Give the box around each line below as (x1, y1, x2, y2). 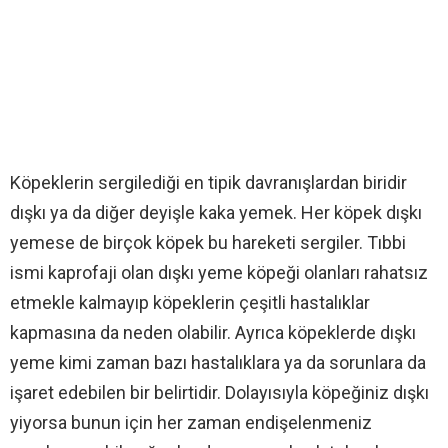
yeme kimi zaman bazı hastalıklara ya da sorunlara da (10, 351, 426, 373)
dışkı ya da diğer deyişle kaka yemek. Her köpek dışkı (10, 201, 422, 223)
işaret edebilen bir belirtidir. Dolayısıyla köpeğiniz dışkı (10, 381, 429, 403)
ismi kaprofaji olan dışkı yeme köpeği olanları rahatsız (10, 261, 428, 283)
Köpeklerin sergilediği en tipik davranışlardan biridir (10, 171, 407, 193)
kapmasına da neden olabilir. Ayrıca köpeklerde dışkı (10, 321, 416, 343)
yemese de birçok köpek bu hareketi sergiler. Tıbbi (10, 231, 406, 253)
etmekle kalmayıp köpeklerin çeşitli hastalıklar (10, 291, 370, 313)
